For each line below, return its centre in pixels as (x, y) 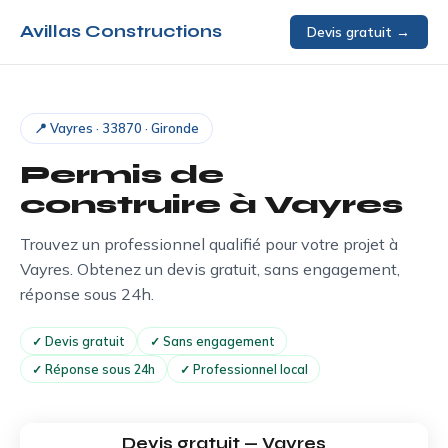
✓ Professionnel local (243, 368)
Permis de (122, 174)
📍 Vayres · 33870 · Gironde (116, 127)
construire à (142, 204)
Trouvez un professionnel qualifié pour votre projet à (209, 243)
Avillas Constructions (121, 31)
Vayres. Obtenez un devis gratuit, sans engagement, (210, 268)
